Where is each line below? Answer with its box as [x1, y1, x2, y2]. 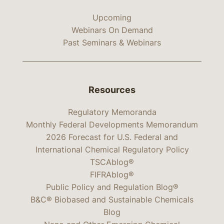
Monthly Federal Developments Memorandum [26, 119, 198, 129]
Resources [88, 84, 135, 95]
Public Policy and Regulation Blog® [45, 181, 178, 192]
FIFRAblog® [90, 169, 134, 179]
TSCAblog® [90, 156, 134, 167]
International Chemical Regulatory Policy [35, 144, 189, 154]
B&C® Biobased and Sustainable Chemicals [30, 194, 193, 204]
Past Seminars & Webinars [63, 37, 161, 47]
